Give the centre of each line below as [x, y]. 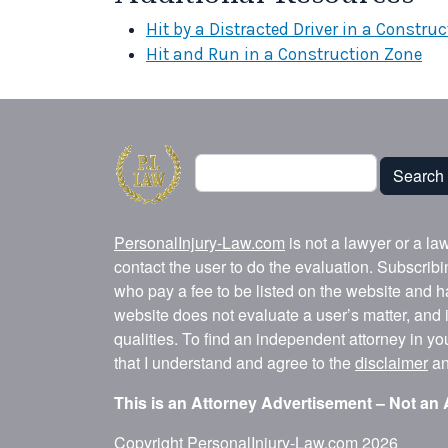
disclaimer [391, 362]
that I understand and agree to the [234, 362]
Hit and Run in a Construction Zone [284, 53]
